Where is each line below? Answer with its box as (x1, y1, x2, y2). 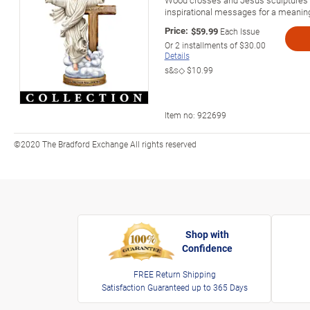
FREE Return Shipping (133, 268, 216, 280)
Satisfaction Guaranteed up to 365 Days (101, 282, 248, 293)
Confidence (182, 241, 232, 255)
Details (164, 49, 190, 61)
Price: (164, 24, 188, 37)
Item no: (164, 109, 197, 120)
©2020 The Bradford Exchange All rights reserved (14, 138, 197, 149)
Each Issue (219, 25, 259, 37)
